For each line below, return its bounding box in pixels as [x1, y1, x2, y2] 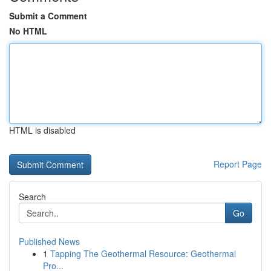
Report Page [214, 158, 262, 170]
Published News [19, 235, 80, 247]
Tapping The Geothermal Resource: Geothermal [50, 247, 236, 260]
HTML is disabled [9, 124, 76, 136]
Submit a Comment [9, 10, 87, 22]
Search [19, 191, 46, 203]
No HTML [9, 25, 47, 37]
